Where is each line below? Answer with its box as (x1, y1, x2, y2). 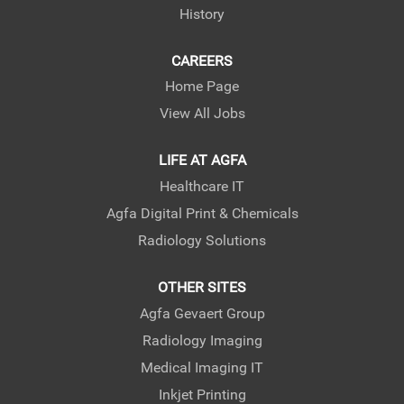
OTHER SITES (158, 278, 246, 296)
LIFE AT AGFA (158, 151, 246, 170)
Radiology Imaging (142, 331, 262, 349)
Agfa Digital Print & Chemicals (106, 204, 298, 222)
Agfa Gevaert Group (139, 304, 265, 322)
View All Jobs (159, 105, 245, 123)
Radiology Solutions (138, 231, 266, 249)
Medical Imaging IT (141, 358, 263, 376)
